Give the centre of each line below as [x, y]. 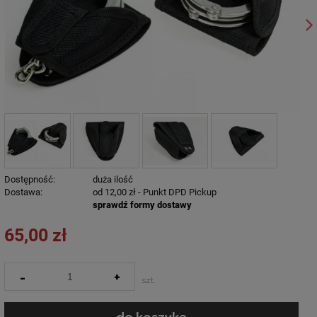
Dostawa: [23, 192]
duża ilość [113, 179]
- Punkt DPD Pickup [177, 192]
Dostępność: [30, 179]
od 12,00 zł [114, 192]
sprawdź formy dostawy [142, 204]
